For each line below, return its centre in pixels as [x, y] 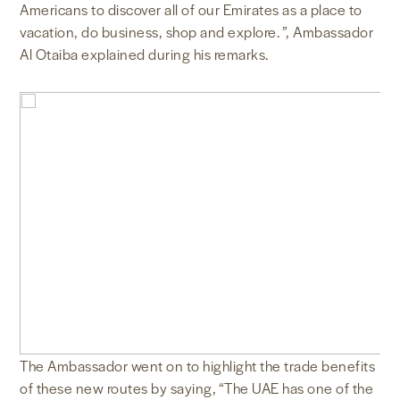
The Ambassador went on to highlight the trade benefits [198, 366]
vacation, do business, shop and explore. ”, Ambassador [197, 32]
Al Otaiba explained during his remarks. [147, 54]
